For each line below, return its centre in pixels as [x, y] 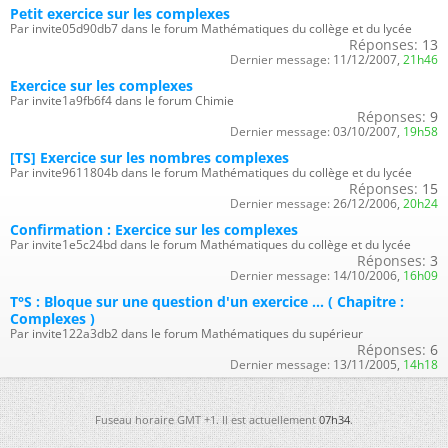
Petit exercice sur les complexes [120, 13]
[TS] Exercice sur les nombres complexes [149, 157]
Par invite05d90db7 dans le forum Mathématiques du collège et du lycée [211, 28]
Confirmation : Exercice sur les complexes [154, 229]
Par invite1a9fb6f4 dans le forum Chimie [122, 100]
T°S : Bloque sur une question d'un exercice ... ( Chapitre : [207, 301]
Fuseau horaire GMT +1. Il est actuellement [207, 419]
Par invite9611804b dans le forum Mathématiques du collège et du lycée [211, 172]
